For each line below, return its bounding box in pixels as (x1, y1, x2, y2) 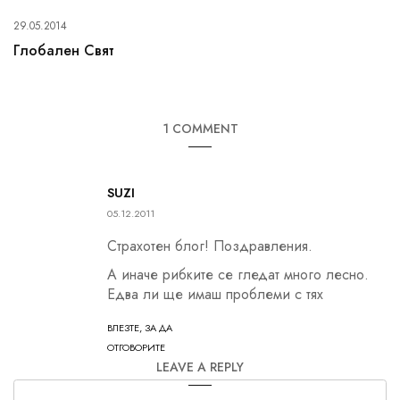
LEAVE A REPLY (156, 357, 244, 376)
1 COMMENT (162, 119, 238, 137)
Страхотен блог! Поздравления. (106, 235, 312, 256)
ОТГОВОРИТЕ (106, 339, 165, 354)
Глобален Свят (13, 39, 114, 61)
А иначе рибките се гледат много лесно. (106, 263, 369, 285)
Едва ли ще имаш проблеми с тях (106, 283, 323, 304)
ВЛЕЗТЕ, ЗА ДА (106, 320, 172, 335)
